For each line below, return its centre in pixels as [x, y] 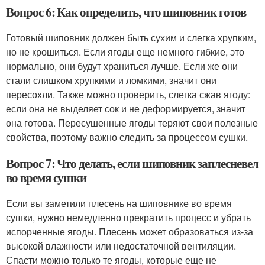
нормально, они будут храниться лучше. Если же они [122, 66]
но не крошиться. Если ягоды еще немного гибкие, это [125, 52]
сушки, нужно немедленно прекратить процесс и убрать [128, 217]
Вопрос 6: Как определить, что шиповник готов [126, 12]
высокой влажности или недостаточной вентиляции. [121, 246]
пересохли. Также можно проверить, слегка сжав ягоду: [128, 94]
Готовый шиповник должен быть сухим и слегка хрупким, [131, 38]
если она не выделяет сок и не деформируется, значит [126, 109]
